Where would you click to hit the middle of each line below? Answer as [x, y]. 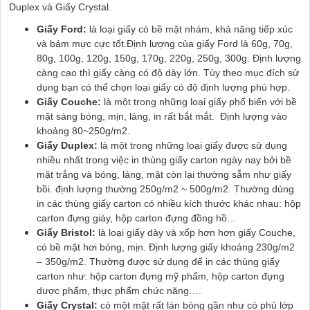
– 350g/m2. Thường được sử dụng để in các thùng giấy [158, 261]
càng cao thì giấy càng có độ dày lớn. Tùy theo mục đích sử [168, 72]
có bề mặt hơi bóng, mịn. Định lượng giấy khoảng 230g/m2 [166, 247]
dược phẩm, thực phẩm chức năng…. [119, 290]
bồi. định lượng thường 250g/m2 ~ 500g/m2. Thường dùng [165, 189]
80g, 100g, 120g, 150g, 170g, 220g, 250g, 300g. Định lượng [169, 58]
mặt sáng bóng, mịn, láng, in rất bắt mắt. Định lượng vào [162, 116]
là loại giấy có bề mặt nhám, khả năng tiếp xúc [190, 29]
